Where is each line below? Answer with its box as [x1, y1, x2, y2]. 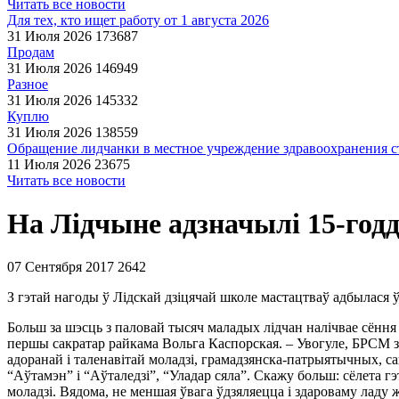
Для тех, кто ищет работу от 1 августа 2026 [7, 12, 269, 28]
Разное [7, 77, 48, 92]
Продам [7, 45, 54, 60]
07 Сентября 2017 [7, 258, 114, 274]
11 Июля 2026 [7, 157, 91, 172]
